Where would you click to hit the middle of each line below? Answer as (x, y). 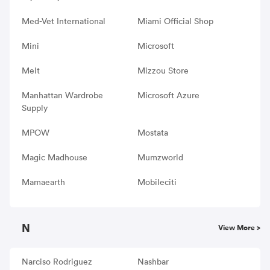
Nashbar (153, 261)
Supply (35, 108)
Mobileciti (157, 182)
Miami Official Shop (175, 21)
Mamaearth (43, 182)
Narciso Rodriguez (57, 261)
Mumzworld (160, 157)
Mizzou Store (163, 70)
